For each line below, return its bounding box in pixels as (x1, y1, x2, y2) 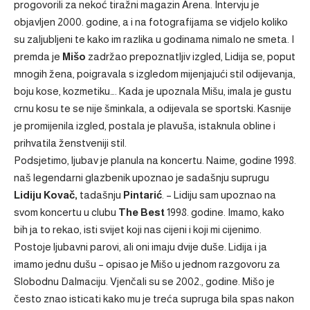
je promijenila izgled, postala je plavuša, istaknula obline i (14, 120, 275, 131)
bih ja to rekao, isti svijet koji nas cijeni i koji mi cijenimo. (14, 224, 262, 235)
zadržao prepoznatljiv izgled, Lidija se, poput (86, 51, 295, 62)
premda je (14, 51, 62, 62)
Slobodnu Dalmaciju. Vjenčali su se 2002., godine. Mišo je (14, 275, 275, 287)
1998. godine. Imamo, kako (167, 206, 284, 218)
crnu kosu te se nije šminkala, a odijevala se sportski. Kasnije (14, 102, 291, 114)
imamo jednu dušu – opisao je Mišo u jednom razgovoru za (14, 258, 280, 270)
